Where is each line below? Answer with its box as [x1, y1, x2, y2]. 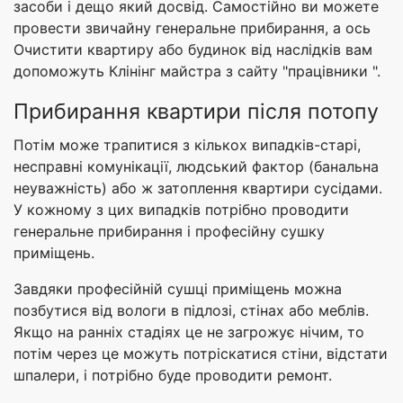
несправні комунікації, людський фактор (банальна [13, 157, 379, 176]
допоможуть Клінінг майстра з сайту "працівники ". [13, 62, 381, 81]
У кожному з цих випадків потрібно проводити [13, 201, 349, 219]
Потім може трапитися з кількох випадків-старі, [13, 136, 361, 155]
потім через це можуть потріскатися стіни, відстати [13, 345, 388, 363]
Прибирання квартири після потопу [13, 99, 379, 125]
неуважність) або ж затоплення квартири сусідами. [13, 179, 382, 198]
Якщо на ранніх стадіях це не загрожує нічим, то [13, 323, 364, 342]
